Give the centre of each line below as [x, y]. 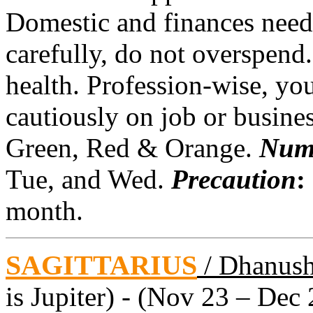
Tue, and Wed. [85, 179]
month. [44, 210]
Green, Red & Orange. [132, 147]
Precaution [234, 179]
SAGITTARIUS [101, 265]
